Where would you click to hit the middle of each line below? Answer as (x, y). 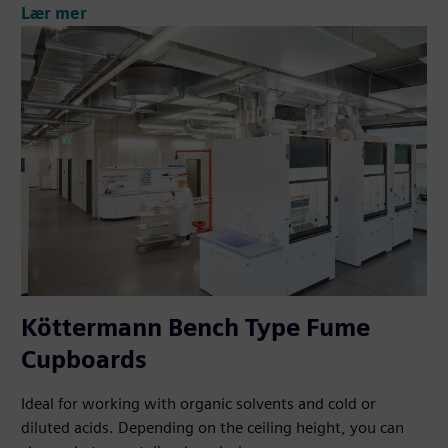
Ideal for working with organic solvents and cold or (199, 403)
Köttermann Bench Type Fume (196, 327)
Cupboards (84, 359)
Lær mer (54, 13)
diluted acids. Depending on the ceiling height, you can (213, 427)
